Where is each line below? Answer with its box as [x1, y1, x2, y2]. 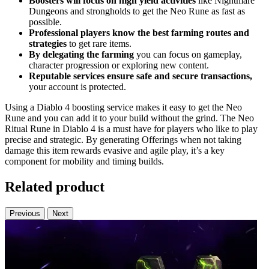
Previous [10, 209, 40, 219]
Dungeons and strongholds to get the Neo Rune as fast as [29, 6, 245, 17]
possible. [29, 17, 62, 28]
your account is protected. [29, 82, 126, 92]
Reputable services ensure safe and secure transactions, [29, 71, 252, 82]
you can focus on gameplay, [134, 49, 242, 60]
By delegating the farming [29, 49, 134, 60]
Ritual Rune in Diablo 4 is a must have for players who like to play [5, 124, 258, 134]
